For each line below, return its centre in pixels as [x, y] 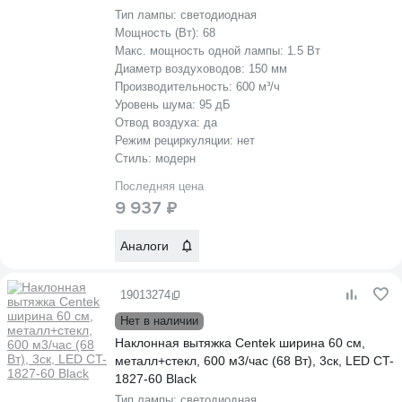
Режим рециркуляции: [176, 140]
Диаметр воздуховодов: [182, 69]
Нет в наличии [159, 321]
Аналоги [144, 246]
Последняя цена [159, 186]
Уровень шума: [157, 105]
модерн [175, 158]
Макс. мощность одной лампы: [201, 51]
